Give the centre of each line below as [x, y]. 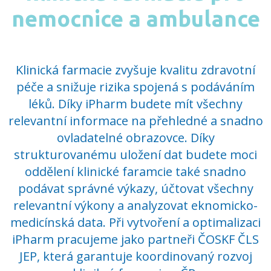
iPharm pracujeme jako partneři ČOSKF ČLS [135, 239]
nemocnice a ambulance [135, 18]
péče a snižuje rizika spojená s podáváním [135, 87]
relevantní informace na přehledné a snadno [135, 120]
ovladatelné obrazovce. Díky [135, 137]
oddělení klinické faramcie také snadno [135, 171]
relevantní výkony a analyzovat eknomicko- [135, 205]
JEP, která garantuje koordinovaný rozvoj [135, 256]
